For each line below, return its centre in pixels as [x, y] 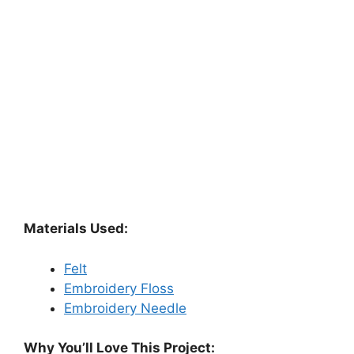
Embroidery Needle [125, 308]
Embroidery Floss [119, 288]
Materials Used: [76, 229]
